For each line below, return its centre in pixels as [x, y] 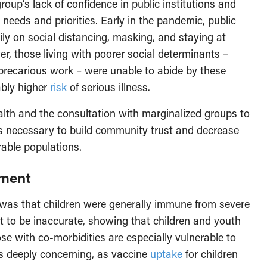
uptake [166, 254]
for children [210, 254]
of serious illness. [108, 87]
